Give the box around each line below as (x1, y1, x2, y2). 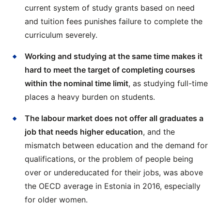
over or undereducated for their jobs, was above (25, 168, 203, 177)
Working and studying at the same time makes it (25, 51, 202, 61)
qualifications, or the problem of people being (25, 154, 193, 164)
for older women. (25, 195, 88, 204)
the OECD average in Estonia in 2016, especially (25, 181, 201, 191)
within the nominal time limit (25, 78, 128, 88)
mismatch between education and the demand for (25, 140, 208, 150)
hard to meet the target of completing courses (25, 65, 195, 75)
